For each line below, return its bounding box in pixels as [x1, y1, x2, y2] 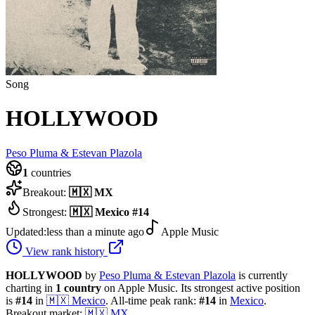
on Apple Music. [101, 281, 178, 294]
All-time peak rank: [108, 294, 199, 307]
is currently [238, 269, 288, 281]
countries [28, 166, 71, 179]
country [64, 281, 101, 294]
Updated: [6, 225, 46, 238]
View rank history [22, 245, 108, 257]
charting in [6, 281, 56, 294]
